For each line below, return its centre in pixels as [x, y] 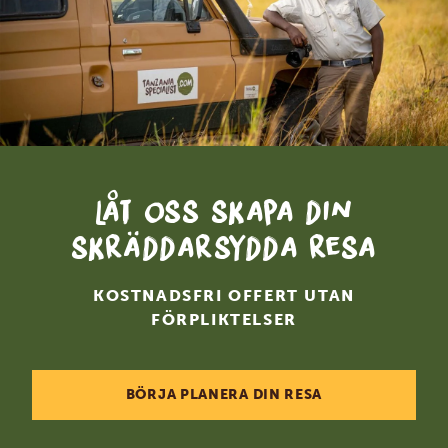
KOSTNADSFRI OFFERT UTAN [224, 295]
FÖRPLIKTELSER [224, 319]
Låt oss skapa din [224, 211]
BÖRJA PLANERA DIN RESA [224, 394]
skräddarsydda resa [223, 247]
